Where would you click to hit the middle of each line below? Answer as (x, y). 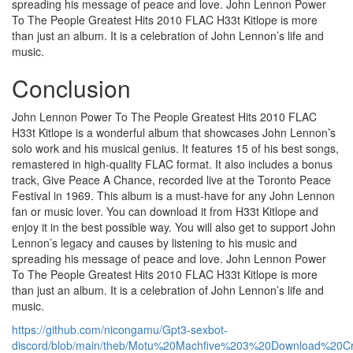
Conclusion (71, 88)
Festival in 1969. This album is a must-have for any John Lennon (173, 196)
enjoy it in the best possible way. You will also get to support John (174, 227)
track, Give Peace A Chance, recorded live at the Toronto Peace (171, 180)
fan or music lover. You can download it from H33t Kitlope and (165, 212)
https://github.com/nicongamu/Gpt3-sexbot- (120, 330)
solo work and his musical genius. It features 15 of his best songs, (175, 149)
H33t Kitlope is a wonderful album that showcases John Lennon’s (174, 133)
